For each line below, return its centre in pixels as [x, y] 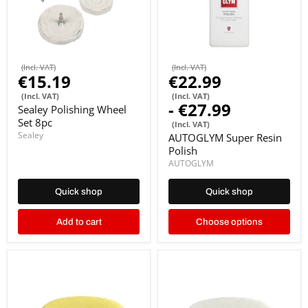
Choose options [229, 222]
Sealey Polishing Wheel [72, 109]
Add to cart [79, 222]
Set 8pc [35, 122]
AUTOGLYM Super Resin [225, 137]
